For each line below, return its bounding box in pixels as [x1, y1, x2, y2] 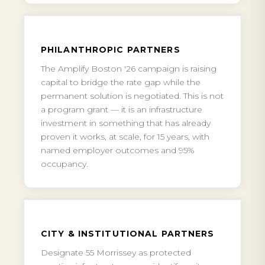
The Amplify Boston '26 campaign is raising [41, 63, 216, 74]
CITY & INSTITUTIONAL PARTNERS [41, 228, 215, 239]
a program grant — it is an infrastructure [41, 104, 202, 115]
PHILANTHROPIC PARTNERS [41, 44, 180, 55]
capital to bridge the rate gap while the [41, 77, 201, 88]
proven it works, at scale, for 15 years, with [41, 131, 209, 142]
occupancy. [41, 159, 88, 169]
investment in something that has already [41, 118, 211, 128]
